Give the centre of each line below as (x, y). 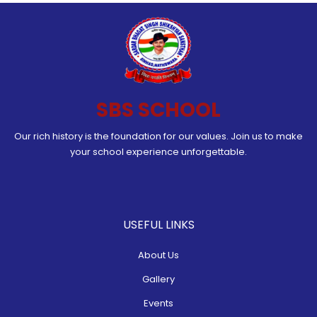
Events (158, 303)
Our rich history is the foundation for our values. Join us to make (158, 136)
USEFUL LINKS (158, 225)
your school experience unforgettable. (158, 152)
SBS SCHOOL (158, 110)
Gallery (158, 279)
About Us (158, 255)
